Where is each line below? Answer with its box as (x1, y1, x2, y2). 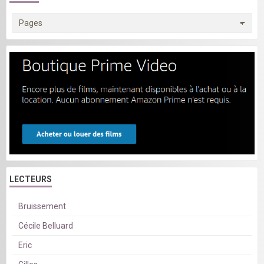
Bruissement (18, 202, 66, 212)
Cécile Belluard (18, 221, 73, 231)
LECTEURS (9, 174, 52, 184)
